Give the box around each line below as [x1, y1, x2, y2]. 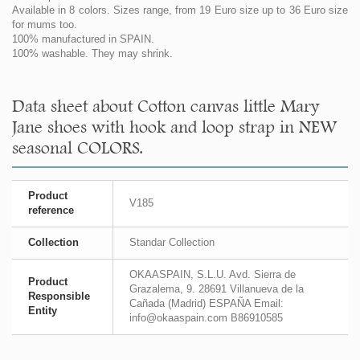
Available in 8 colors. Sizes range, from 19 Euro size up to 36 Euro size [12, 4, 348, 17]
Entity [28, 305, 57, 317]
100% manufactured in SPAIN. [12, 33, 157, 46]
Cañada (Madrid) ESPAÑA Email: [129, 297, 284, 310]
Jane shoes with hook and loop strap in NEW [12, 117, 337, 137]
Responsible [28, 290, 90, 303]
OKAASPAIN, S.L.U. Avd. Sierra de [129, 268, 296, 281]
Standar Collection [129, 236, 215, 249]
